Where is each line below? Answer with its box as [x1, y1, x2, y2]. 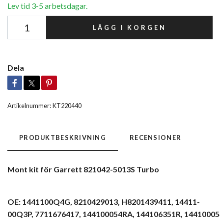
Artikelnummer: [7, 101, 51, 110]
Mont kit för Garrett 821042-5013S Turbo [7, 164, 159, 174]
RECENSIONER [130, 133, 182, 141]
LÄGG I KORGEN [92, 23, 166, 31]
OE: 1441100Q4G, [7, 196, 72, 206]
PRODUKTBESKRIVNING [19, 133, 107, 141]
